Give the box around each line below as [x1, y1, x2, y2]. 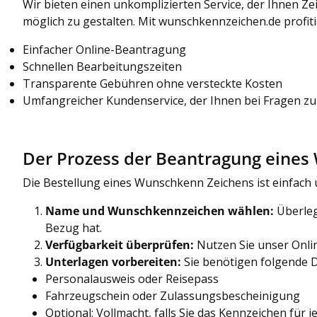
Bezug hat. [45, 219, 102, 236]
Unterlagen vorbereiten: [45, 253, 181, 270]
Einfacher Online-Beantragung [23, 41, 186, 57]
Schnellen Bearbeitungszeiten [23, 58, 182, 74]
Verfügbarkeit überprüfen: [45, 236, 194, 253]
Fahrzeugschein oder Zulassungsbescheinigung [45, 287, 300, 304]
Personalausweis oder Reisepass [45, 270, 219, 287]
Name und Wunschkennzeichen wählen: [45, 202, 274, 219]
